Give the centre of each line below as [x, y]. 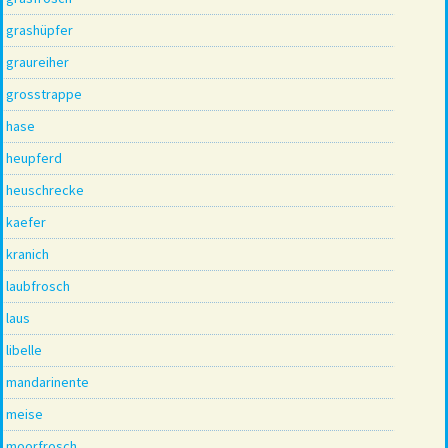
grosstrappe [44, 93]
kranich [27, 253]
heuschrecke [45, 189]
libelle [24, 349]
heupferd [34, 157]
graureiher [37, 61]
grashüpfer [39, 29]
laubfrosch [38, 285]
